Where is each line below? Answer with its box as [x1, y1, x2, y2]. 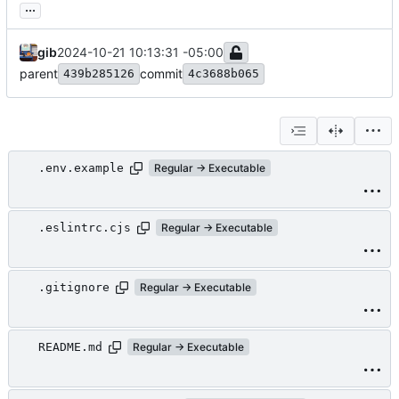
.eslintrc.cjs [38, 221, 131, 235]
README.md [38, 340, 102, 354]
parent [20, 65, 58, 81]
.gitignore [38, 281, 110, 295]
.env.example [38, 161, 124, 175]
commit [140, 65, 183, 81]
